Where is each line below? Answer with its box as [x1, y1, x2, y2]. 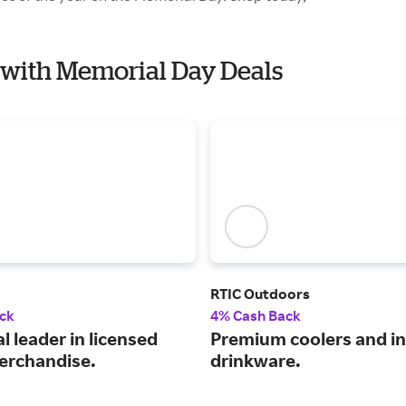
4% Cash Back [210, 306, 301, 325]
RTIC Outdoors [210, 285, 310, 304]
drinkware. [210, 349, 301, 372]
